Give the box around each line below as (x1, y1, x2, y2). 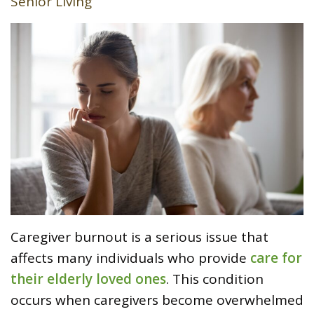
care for (250, 249, 302, 268)
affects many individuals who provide (11, 249, 250, 268)
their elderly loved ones (11, 270, 166, 289)
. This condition (166, 270, 264, 289)
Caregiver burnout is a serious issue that (11, 228, 268, 247)
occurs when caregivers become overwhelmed (11, 291, 303, 310)
